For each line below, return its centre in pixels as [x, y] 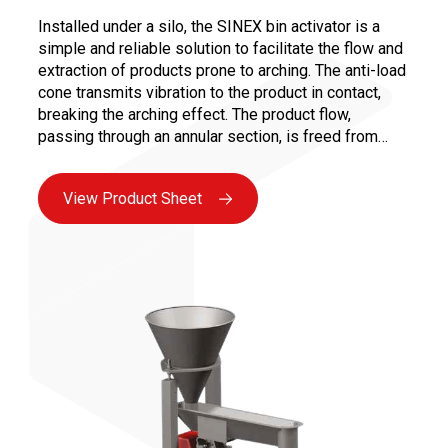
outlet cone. [78, 180]
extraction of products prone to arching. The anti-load [222, 70]
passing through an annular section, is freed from [208, 136]
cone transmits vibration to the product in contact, [209, 92]
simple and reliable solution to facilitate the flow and [220, 48]
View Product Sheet [132, 198]
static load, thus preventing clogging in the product [213, 158]
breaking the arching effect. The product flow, [194, 114]
